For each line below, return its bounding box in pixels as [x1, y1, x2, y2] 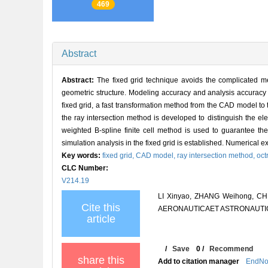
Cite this [81, 201, 120, 214]
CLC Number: [62, 163, 110, 172]
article [86, 212, 115, 225]
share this [77, 254, 124, 266]
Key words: [62, 151, 102, 160]
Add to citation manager [158, 257, 240, 266]
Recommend [209, 244, 254, 253]
